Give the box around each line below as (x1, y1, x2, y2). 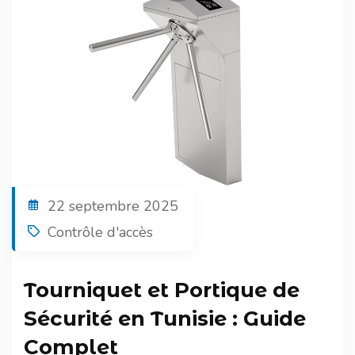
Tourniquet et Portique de (24, 277, 300, 303)
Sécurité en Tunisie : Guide (24, 306, 306, 331)
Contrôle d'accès (48, 223, 153, 242)
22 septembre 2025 (48, 197, 178, 216)
